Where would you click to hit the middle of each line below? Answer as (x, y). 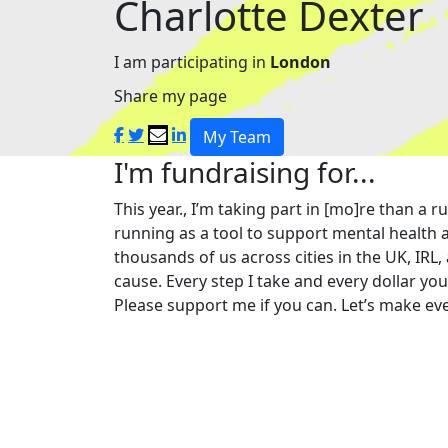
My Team (237, 136)
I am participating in (192, 61)
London (300, 61)
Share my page (170, 95)
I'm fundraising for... (245, 171)
